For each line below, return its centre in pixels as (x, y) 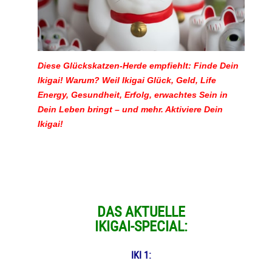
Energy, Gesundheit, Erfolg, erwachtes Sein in (132, 94)
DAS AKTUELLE (141, 211)
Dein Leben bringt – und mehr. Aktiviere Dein (130, 109)
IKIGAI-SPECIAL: (141, 226)
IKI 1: (141, 255)
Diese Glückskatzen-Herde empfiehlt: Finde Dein (139, 65)
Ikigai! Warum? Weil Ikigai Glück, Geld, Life (127, 80)
